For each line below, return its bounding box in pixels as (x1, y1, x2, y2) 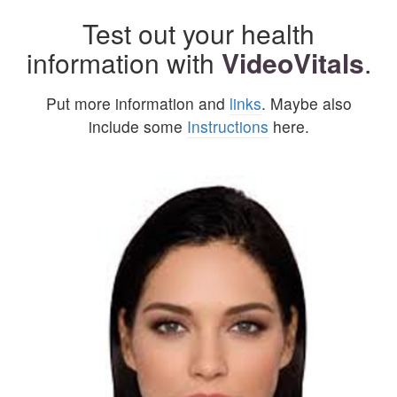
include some (88, 115, 187, 138)
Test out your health (82, 13, 315, 52)
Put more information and (45, 92, 230, 115)
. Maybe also (261, 92, 352, 115)
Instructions (186, 115, 269, 138)
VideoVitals (221, 43, 364, 82)
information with (26, 43, 222, 82)
